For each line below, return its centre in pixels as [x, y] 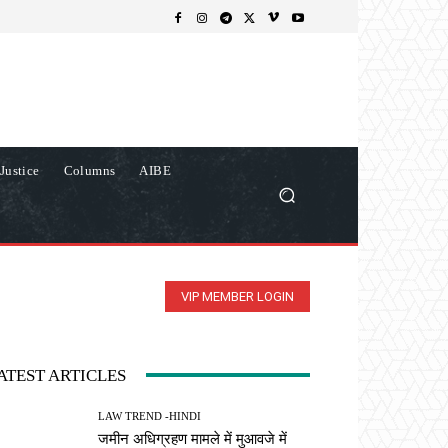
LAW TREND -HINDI [150, 415]
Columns [89, 170]
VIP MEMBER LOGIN [237, 296]
